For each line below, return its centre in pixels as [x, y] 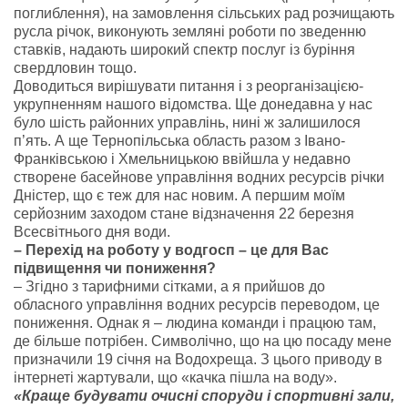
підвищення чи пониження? [115, 268]
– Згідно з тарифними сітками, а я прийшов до [169, 286]
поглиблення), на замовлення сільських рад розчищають [204, 13]
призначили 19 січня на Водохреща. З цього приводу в [198, 359]
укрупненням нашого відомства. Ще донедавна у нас [193, 104]
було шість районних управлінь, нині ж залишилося [187, 122]
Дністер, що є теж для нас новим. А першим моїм [179, 195]
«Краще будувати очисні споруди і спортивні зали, [204, 396]
